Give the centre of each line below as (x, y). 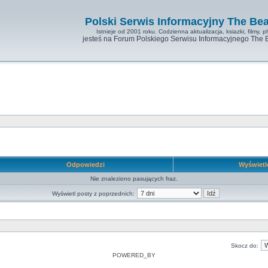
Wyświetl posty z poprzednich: (93, 194)
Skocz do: (245, 246)
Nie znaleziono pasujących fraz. (134, 179)
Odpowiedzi (86, 165)
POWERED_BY (134, 255)
